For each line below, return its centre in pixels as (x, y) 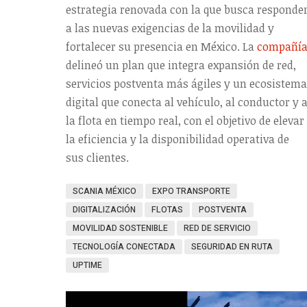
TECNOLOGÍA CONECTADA (124, 246)
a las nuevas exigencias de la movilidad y (170, 28)
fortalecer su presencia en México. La (161, 46)
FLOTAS (167, 209)
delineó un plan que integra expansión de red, (181, 65)
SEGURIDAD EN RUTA (232, 246)
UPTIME (87, 265)
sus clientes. (97, 157)
